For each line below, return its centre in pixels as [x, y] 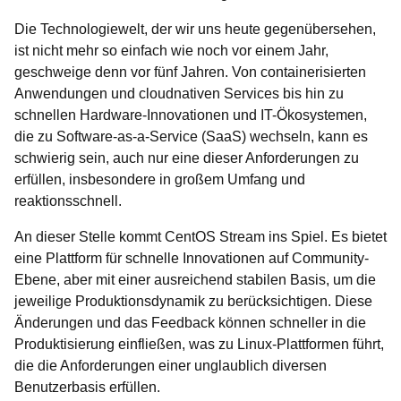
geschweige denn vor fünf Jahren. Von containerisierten [190, 72]
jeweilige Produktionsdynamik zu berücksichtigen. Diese [193, 301]
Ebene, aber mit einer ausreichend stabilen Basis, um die [195, 280]
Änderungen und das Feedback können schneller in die [190, 323]
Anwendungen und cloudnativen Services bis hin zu [179, 94]
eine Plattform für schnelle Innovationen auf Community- [192, 258]
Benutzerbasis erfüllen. [87, 387]
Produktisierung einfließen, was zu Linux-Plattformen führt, [199, 344]
